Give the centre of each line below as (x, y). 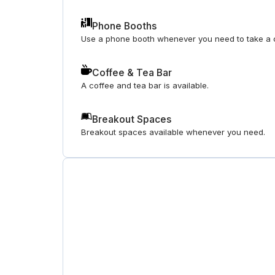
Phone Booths (124, 26)
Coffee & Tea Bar (132, 73)
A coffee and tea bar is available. (145, 86)
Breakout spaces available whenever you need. (173, 132)
